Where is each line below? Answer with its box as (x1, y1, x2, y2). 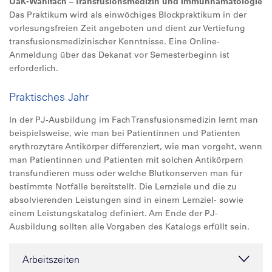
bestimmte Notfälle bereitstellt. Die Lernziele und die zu (9, 181, 237, 192)
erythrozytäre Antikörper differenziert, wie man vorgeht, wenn (9, 141, 262, 152)
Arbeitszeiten (22, 253, 80, 265)
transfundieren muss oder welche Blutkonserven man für (9, 168, 242, 178)
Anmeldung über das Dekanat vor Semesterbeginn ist (9, 49, 229, 60)
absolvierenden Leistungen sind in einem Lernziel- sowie (9, 194, 243, 205)
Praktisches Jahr (9, 90, 89, 104)
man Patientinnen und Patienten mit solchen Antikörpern (9, 154, 243, 165)
